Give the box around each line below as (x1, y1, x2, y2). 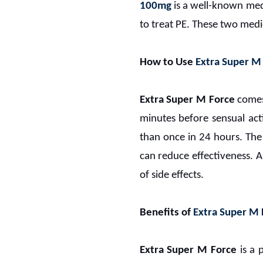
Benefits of (139, 207, 193, 218)
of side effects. (139, 169, 204, 181)
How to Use (139, 56, 195, 68)
